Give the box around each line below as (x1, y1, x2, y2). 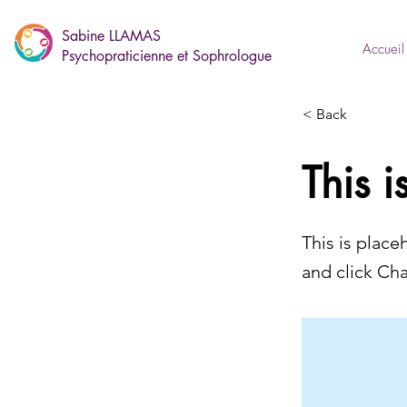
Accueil (362, 40, 404, 58)
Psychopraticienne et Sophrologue (62, 46, 272, 65)
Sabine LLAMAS (62, 26, 161, 45)
